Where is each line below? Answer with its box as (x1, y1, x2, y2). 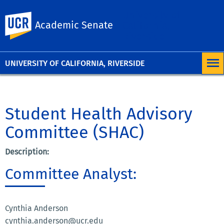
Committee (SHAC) (5, 121, 144, 142)
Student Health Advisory (5, 103, 192, 124)
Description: (5, 146, 49, 156)
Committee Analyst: (5, 164, 136, 183)
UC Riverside (44, 12, 90, 22)
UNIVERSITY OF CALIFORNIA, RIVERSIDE (5, 58, 144, 68)
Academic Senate (35, 18, 113, 31)
